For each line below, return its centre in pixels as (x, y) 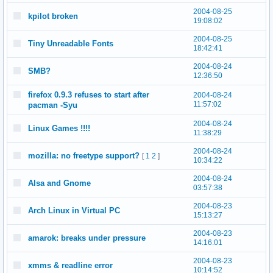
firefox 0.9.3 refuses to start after (89, 95)
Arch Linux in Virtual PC (74, 211)
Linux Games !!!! (59, 128)
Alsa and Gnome (59, 183)
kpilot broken (53, 16)
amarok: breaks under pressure (87, 238)
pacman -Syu (53, 105)
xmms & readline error (70, 265)
